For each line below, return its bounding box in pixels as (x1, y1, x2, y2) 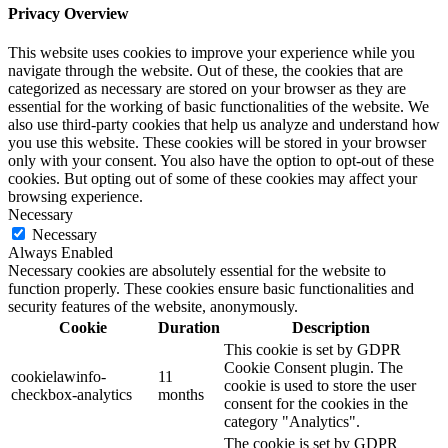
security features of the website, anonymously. (8, 298, 298, 316)
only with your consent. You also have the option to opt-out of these (8, 152, 434, 170)
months (158, 386, 204, 404)
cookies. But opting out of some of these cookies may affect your (8, 170, 417, 188)
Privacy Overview (8, 5, 129, 23)
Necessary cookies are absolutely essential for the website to (8, 262, 386, 280)
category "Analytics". (224, 413, 360, 431)
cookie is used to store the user (224, 377, 416, 395)
